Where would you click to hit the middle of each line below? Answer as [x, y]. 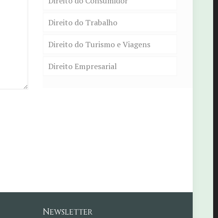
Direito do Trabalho [83, 22]
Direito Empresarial [82, 66]
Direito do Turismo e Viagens [99, 44]
